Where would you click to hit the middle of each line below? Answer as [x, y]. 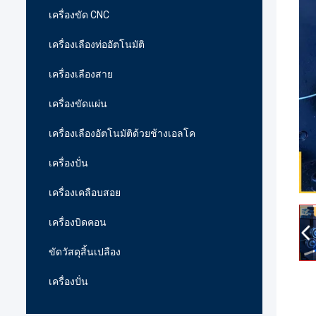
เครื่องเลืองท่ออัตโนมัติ [97, 44]
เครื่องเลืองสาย [81, 74]
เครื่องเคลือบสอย [85, 193]
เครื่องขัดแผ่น [78, 104]
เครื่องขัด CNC [79, 15]
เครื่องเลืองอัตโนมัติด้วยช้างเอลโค [122, 133]
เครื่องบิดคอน [78, 222]
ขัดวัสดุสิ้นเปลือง [85, 252]
